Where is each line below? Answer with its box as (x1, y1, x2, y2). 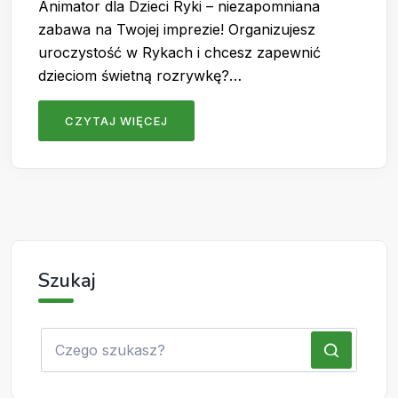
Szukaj (38, 267, 96, 294)
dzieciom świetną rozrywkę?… (38, 66, 242, 84)
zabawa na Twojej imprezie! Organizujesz (38, 20, 315, 38)
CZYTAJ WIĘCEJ (65, 113, 168, 128)
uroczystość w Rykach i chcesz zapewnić (38, 43, 321, 61)
